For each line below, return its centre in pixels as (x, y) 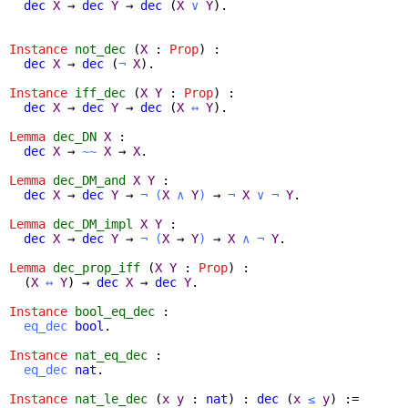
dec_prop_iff (97, 267)
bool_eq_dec (115, 311)
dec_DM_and (89, 180)
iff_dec (100, 92)
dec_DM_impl (93, 224)
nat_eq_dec (111, 355)
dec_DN (75, 136)
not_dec (100, 49)
